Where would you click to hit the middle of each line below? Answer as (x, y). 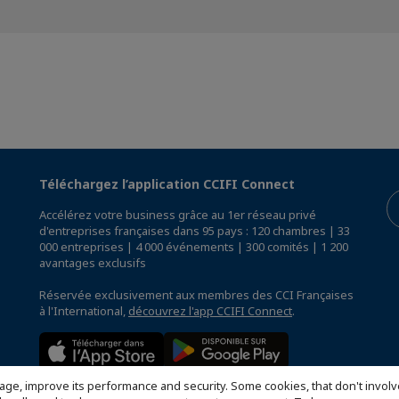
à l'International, (84, 310)
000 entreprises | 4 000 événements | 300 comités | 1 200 (194, 246)
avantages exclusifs (93, 262)
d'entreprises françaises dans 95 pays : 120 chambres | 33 (195, 230)
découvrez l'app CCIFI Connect (210, 310)
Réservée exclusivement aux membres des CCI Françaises (196, 294)
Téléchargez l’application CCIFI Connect (167, 183)
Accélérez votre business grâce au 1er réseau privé (178, 214)
